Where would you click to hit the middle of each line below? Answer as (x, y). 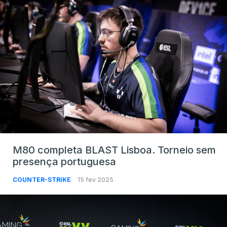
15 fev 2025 (96, 180)
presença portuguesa (64, 162)
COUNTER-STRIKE (43, 180)
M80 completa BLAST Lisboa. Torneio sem (114, 150)
